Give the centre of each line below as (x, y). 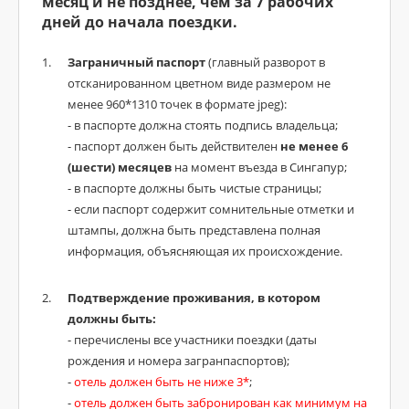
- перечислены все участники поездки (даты (192, 340)
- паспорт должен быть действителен (174, 146)
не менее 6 (314, 146)
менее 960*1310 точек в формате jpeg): (177, 104)
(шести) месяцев (120, 167)
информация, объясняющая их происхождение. (205, 251)
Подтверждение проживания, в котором (194, 298)
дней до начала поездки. (140, 22)
